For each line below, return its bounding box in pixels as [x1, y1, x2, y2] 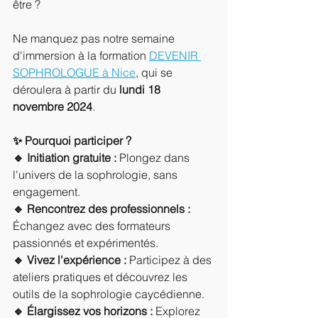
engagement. [13, 185, 80, 199]
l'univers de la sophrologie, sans [13, 168, 180, 182]
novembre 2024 [13, 99, 92, 114]
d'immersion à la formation [13, 48, 149, 62]
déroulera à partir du [13, 82, 119, 97]
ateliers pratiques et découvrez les [13, 270, 190, 284]
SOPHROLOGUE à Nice [13, 65, 136, 79]
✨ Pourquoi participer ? [13, 133, 131, 148]
